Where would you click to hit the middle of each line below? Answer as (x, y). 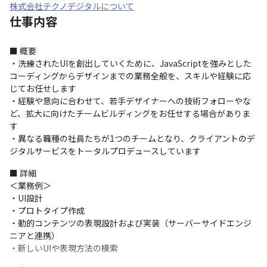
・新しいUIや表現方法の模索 (64, 248)
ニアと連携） (35, 235)
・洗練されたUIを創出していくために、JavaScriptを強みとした (131, 63)
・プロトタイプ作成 (47, 210)
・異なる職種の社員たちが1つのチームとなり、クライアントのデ (132, 138)
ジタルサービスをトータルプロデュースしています (105, 151)
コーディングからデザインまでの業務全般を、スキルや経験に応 (130, 76)
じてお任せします (43, 88)
